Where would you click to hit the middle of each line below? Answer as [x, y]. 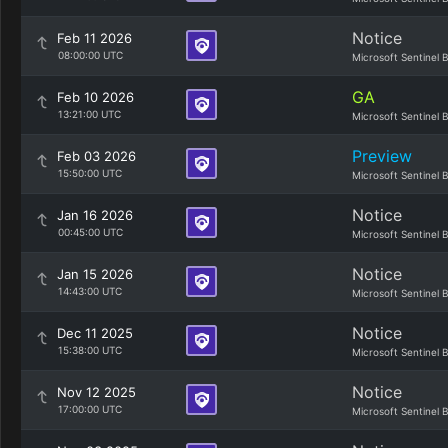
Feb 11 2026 [94, 38]
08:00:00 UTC [90, 55]
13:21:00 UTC [89, 114]
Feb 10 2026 [95, 97]
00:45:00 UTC [90, 232]
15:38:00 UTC [89, 350]
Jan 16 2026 [95, 215]
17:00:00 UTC [89, 409]
